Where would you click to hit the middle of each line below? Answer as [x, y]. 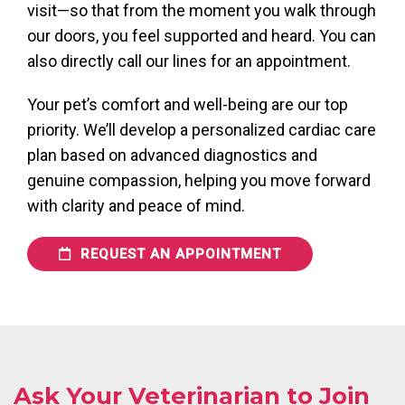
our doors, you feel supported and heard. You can [202, 35]
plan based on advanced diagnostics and [172, 155]
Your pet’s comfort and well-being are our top [188, 104]
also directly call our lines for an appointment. [191, 61]
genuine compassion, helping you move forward [199, 180]
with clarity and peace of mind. [136, 205]
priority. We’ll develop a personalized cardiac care [202, 129]
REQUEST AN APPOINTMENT [179, 254]
